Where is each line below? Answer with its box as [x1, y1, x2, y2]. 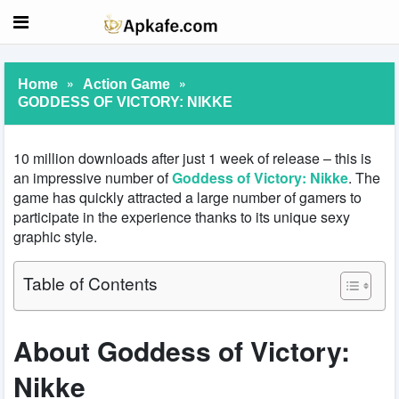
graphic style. [13, 226, 97, 247]
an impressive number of [13, 167, 172, 188]
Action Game [83, 77, 170, 92]
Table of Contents [23, 271, 158, 295]
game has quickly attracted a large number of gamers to [13, 187, 362, 208]
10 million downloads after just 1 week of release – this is [13, 148, 371, 168]
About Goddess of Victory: [13, 330, 350, 370]
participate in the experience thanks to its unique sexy [13, 207, 350, 227]
